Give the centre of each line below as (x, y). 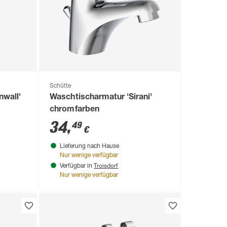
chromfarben (74, 110)
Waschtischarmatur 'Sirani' (101, 98)
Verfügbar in (77, 166)
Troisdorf (106, 165)
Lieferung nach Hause (90, 146)
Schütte (61, 86)
